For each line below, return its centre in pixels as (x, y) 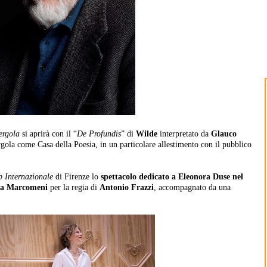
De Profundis (99, 134)
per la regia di (75, 188)
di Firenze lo (77, 177)
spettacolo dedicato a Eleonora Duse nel (171, 177)
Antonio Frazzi (127, 188)
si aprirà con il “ (48, 134)
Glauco (224, 134)
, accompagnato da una (192, 188)
